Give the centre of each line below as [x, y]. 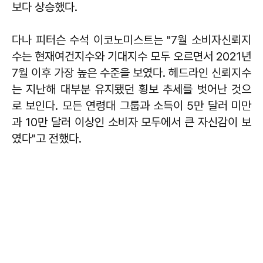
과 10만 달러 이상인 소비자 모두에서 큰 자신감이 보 [131, 122]
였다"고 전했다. [47, 138]
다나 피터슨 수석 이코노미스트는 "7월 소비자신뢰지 [131, 40]
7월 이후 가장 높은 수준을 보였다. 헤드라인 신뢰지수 [131, 73]
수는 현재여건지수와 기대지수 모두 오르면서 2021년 [131, 56]
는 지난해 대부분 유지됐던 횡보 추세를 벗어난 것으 [131, 89]
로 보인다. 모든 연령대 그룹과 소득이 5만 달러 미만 [131, 105]
